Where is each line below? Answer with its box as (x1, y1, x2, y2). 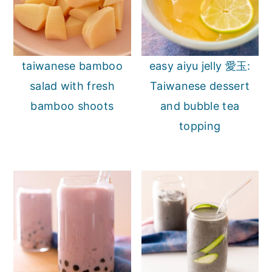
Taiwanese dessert (150, 80, 250, 93)
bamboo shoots (30, 100, 114, 113)
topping (179, 120, 221, 133)
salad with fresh (30, 80, 115, 93)
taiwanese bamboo (22, 59, 123, 73)
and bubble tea (160, 100, 240, 113)
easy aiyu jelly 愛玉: (149, 59, 251, 73)
